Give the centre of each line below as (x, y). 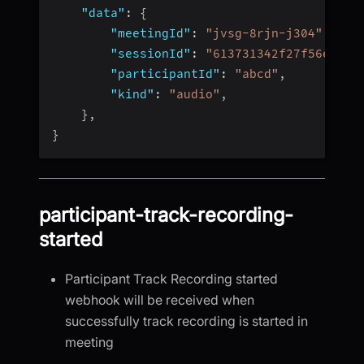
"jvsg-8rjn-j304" (264, 33)
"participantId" (165, 74)
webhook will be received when (160, 299)
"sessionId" (151, 53)
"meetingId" (151, 33)
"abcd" (257, 74)
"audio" (195, 94)
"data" (103, 13)
